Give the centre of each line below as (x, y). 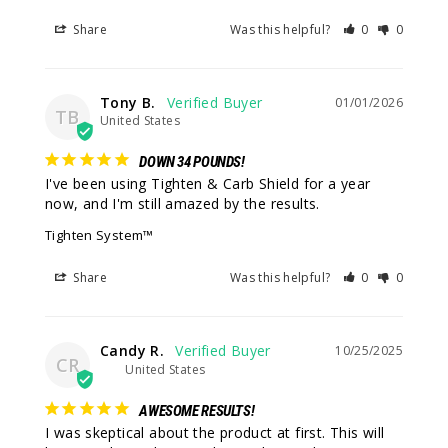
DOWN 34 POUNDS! (192, 162)
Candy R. (132, 351)
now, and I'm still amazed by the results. (182, 204)
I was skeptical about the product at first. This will (215, 433)
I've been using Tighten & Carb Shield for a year (208, 184)
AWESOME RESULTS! (197, 411)
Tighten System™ (99, 235)
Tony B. (128, 103)
